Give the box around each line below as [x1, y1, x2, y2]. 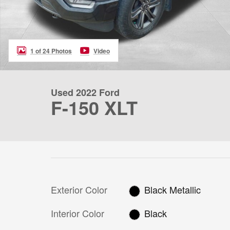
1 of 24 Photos [30, 46, 72, 55]
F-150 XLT [51, 94, 138, 121]
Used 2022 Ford [51, 86, 120, 99]
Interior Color [51, 206, 104, 220]
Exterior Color [51, 183, 107, 196]
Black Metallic [144, 183, 201, 197]
